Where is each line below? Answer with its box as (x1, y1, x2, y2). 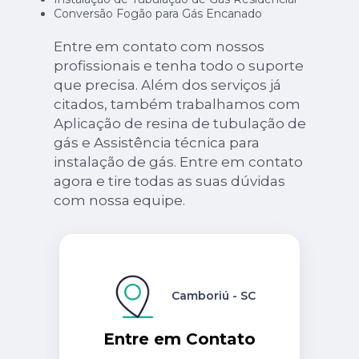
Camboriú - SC (171, 288, 256, 304)
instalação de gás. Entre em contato (53, 154, 303, 171)
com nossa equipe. (53, 192, 185, 209)
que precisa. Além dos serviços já (53, 77, 281, 94)
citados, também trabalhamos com (53, 96, 301, 113)
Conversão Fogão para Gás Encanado (53, 6, 262, 22)
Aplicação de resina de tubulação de (53, 115, 306, 132)
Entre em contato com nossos (53, 38, 264, 55)
